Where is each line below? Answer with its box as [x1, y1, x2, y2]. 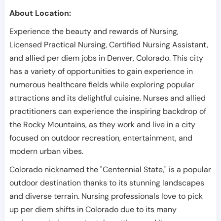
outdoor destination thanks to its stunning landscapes [9, 178, 204, 188]
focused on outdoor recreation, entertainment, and [9, 133, 192, 143]
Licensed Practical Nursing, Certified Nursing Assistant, [9, 39, 208, 50]
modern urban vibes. [9, 146, 83, 156]
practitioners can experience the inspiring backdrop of [9, 106, 206, 116]
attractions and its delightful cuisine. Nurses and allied [9, 93, 206, 103]
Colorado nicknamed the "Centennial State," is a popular [9, 164, 211, 175]
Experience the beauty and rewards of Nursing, [9, 26, 179, 37]
